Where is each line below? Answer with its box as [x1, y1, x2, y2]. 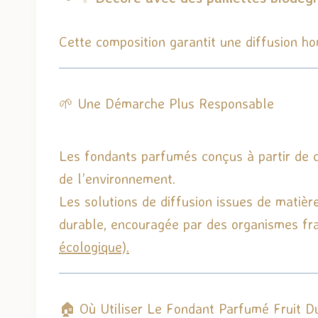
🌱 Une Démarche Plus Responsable [59, 94, 274, 112]
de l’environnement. [59, 169, 175, 187]
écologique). [59, 237, 129, 256]
